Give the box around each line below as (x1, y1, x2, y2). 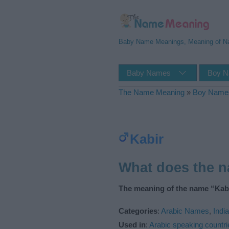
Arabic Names (161, 206, 209, 215)
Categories (119, 206, 157, 215)
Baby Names (127, 68, 171, 77)
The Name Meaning (119, 88, 185, 97)
